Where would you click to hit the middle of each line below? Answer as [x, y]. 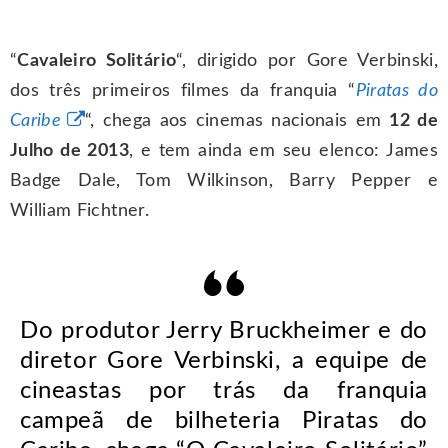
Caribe [36, 120]
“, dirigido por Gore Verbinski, [307, 60]
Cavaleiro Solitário [97, 60]
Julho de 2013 [69, 150]
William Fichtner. [79, 210]
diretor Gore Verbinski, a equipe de [224, 360]
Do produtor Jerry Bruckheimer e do [224, 330]
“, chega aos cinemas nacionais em [237, 120]
